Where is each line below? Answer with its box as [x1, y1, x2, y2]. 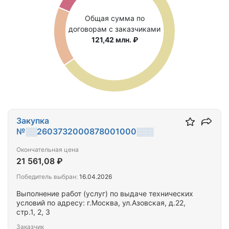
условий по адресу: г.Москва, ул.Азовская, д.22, [16, 198, 186, 207]
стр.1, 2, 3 [16, 208, 50, 216]
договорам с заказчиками [68, 24, 161, 33]
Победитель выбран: [16, 173, 78, 180]
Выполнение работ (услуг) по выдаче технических [16, 189, 193, 198]
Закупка [16, 116, 49, 126]
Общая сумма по [84, 13, 145, 22]
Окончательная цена [16, 146, 79, 153]
